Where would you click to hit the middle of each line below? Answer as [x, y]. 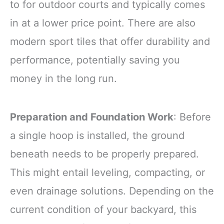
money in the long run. [63, 78]
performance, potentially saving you [95, 60]
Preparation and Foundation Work [92, 117]
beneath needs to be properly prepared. [104, 154]
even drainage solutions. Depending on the [112, 191]
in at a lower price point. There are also [103, 23]
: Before [192, 117]
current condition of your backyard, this [103, 209]
